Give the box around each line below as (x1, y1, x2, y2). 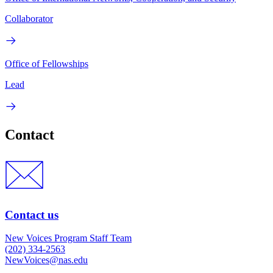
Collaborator (5, 13, 53, 24)
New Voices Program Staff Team (5, 233, 132, 244)
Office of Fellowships (5, 58, 88, 69)
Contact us (5, 208, 58, 221)
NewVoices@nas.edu (5, 255, 88, 266)
